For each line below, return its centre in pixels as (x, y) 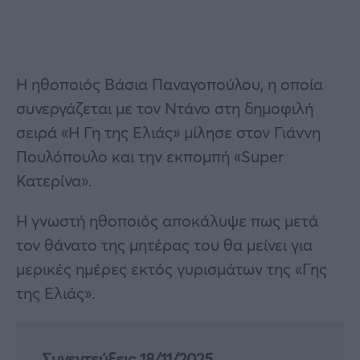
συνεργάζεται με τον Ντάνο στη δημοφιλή (165, 108)
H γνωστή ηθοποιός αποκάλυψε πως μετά (167, 220)
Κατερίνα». (54, 180)
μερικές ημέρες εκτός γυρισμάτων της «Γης (172, 268)
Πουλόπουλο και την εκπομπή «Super (150, 156)
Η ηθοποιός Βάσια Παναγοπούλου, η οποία (170, 84)
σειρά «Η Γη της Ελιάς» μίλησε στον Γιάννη (168, 132)
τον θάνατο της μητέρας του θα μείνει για (164, 244)
